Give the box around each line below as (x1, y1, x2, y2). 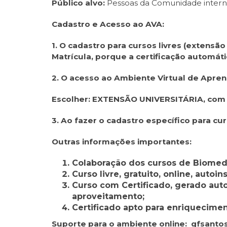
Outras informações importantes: (52, 137, 192, 146)
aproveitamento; (72, 192, 144, 201)
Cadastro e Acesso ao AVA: (52, 19, 164, 29)
